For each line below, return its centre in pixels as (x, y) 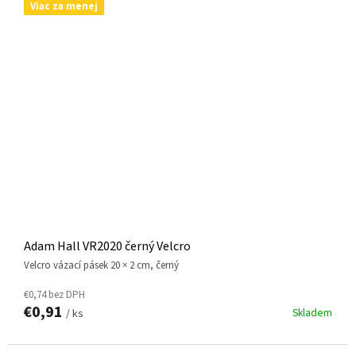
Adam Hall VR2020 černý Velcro (107, 247)
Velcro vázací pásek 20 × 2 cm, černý (104, 266)
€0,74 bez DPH (54, 295)
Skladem (312, 313)
